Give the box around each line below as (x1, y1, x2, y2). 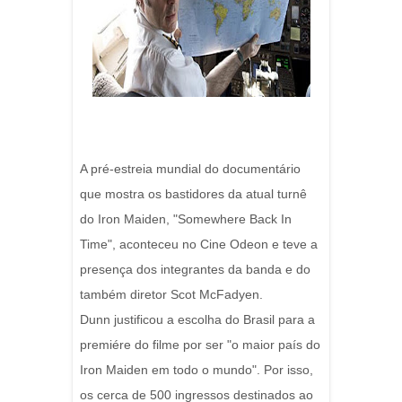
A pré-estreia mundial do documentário (80, 162, 301, 176)
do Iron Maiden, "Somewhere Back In (80, 212, 292, 226)
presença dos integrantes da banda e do (80, 262, 310, 276)
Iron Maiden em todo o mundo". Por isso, (80, 363, 313, 377)
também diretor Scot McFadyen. (80, 287, 263, 301)
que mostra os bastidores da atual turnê (80, 187, 307, 201)
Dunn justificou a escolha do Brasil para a (80, 312, 315, 327)
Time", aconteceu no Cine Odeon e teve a (80, 237, 318, 251)
